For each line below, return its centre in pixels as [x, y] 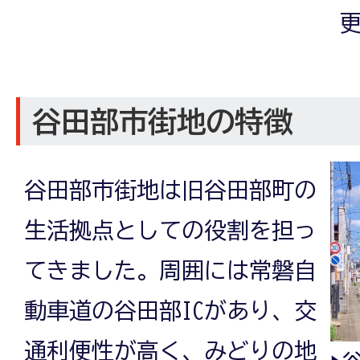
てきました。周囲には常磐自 [170, 270]
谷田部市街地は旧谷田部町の [170, 190]
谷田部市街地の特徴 [162, 122]
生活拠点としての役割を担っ [170, 230]
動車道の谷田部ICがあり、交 [170, 311]
